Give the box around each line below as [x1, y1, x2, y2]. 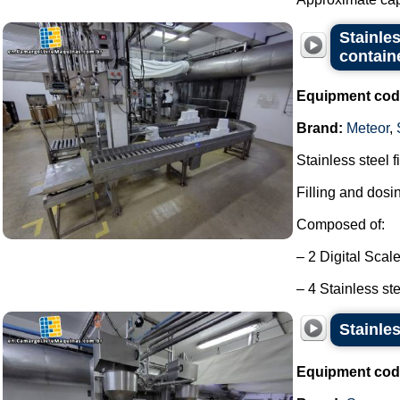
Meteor [346, 121, 389, 136]
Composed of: [296, 217, 385, 232]
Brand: [296, 121, 343, 136]
